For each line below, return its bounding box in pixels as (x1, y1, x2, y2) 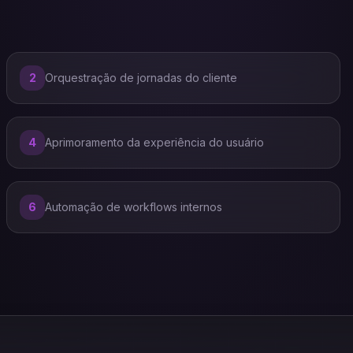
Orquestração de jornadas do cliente (45, 71, 237, 84)
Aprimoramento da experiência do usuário (45, 136, 264, 149)
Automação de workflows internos (45, 200, 222, 214)
